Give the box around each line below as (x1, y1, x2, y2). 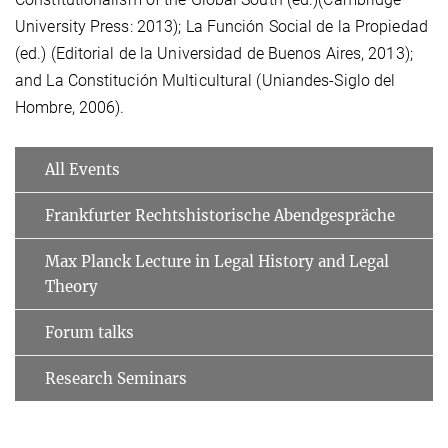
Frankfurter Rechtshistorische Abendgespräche (45, 206, 395, 226)
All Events (45, 160, 120, 180)
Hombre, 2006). (15, 98, 125, 118)
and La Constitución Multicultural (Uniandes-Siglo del (15, 71, 396, 91)
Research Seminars (45, 369, 187, 389)
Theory (45, 277, 98, 297)
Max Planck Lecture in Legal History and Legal (45, 252, 389, 272)
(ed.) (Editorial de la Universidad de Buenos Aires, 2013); (15, 44, 413, 64)
